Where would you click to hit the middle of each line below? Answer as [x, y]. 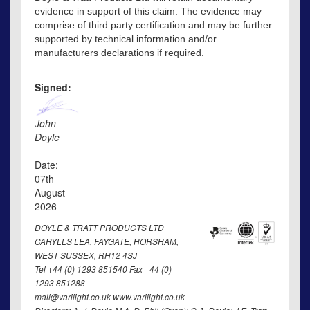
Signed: [53, 88]
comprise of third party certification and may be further [153, 25]
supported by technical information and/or [126, 39]
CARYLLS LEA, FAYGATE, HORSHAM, [107, 242]
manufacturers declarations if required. [119, 53]
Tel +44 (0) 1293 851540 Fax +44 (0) [103, 270]
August [50, 193]
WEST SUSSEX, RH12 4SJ [86, 256]
